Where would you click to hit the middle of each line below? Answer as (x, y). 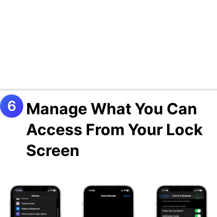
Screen (53, 150)
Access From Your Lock (115, 129)
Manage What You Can (112, 108)
